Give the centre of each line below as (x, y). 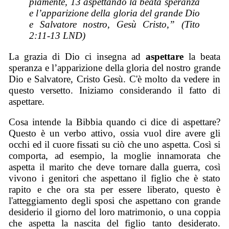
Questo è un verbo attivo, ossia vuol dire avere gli (114, 133)
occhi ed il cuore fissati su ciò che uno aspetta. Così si (114, 145)
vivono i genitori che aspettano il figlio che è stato (114, 178)
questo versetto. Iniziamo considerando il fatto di (114, 90)
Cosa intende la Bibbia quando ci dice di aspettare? (114, 122)
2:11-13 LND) (58, 36)
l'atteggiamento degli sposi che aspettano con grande (114, 201)
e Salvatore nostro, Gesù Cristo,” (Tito (114, 25)
